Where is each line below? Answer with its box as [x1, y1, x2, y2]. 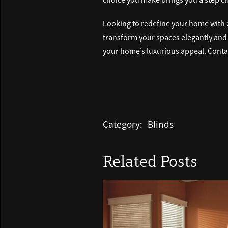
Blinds [148, 118, 174, 131]
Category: [103, 118, 142, 131]
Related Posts [103, 155, 197, 172]
